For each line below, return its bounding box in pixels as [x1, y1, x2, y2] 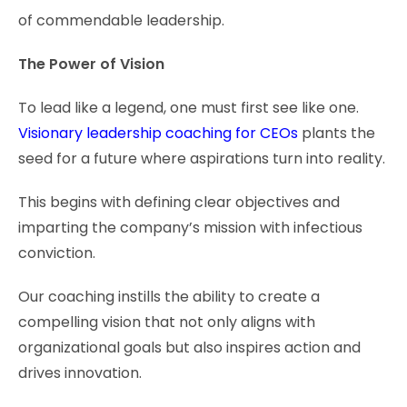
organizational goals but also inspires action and [18, 336, 361, 358]
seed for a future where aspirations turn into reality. [18, 147, 385, 169]
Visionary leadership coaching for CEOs [18, 122, 298, 144]
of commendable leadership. [18, 9, 224, 31]
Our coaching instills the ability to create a [18, 285, 320, 307]
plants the [298, 122, 375, 144]
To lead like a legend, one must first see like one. [18, 96, 359, 118]
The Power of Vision [18, 53, 164, 74]
